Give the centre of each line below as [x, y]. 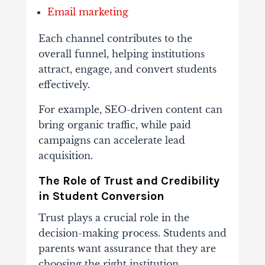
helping [131, 54]
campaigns [66, 140]
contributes [135, 39]
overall [56, 54]
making [102, 233]
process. [142, 233]
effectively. [64, 85]
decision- [60, 233]
